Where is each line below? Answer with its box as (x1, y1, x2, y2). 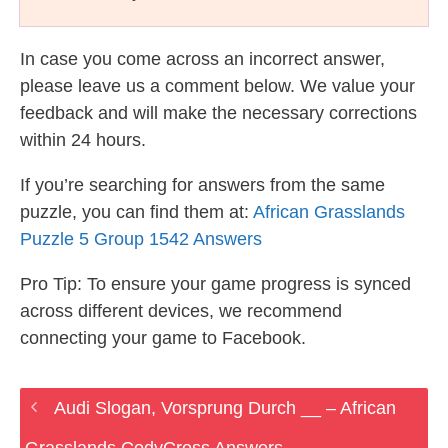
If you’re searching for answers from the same (20, 175, 385, 195)
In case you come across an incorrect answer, (20, 49, 385, 69)
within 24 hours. (20, 130, 146, 150)
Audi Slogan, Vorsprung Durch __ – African (53, 398, 396, 418)
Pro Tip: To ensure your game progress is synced (20, 274, 411, 294)
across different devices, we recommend (20, 301, 342, 321)
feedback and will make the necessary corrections (20, 103, 417, 123)
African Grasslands (253, 202, 405, 222)
